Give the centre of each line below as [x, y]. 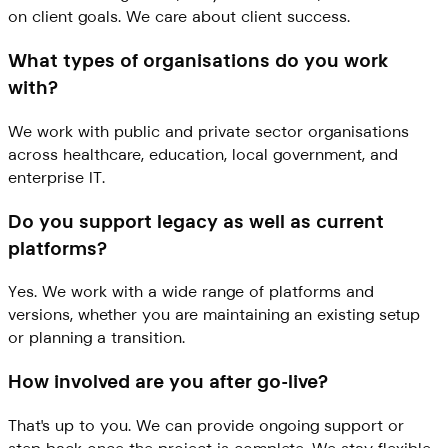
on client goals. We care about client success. [179, 17]
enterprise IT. [56, 177]
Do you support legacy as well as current [196, 221]
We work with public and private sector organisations [208, 131]
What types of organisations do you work [198, 61]
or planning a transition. [96, 338]
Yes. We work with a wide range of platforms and [191, 292]
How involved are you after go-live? [168, 381]
